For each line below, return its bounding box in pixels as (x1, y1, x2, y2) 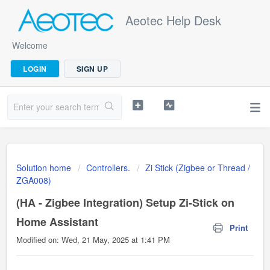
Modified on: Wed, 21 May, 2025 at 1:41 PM (16, 234, 170, 245)
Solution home (16, 162, 74, 174)
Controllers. (86, 162, 130, 174)
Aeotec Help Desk (125, 11, 221, 29)
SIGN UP (76, 63, 108, 74)
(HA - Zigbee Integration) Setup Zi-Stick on (16, 195, 234, 210)
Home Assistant (16, 214, 98, 230)
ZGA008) (16, 174, 51, 186)
